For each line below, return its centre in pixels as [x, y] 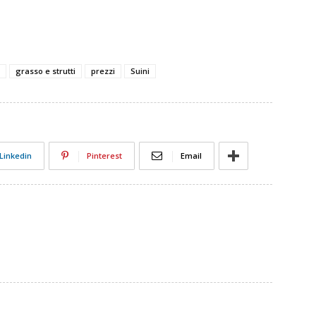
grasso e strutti [45, 71]
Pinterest [104, 156]
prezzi [103, 71]
